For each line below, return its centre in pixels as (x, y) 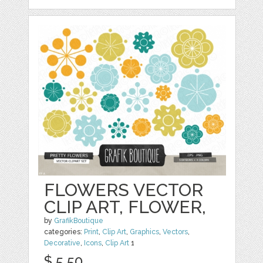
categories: (64, 232)
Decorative (63, 243)
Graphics (145, 232)
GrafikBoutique (79, 221)
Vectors (176, 232)
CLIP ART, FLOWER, (125, 207)
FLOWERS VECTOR (124, 190)
